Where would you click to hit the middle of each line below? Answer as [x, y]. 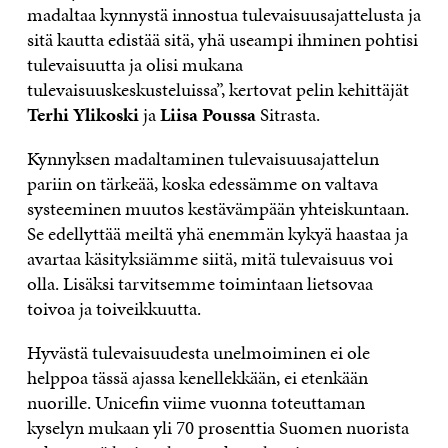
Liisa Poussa [207, 114]
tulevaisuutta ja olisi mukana [134, 64]
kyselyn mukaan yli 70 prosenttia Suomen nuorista [217, 427]
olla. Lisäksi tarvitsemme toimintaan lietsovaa [199, 283]
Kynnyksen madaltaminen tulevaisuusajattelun [202, 158]
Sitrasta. [291, 114]
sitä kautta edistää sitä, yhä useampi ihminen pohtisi [222, 39]
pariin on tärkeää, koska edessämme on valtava [202, 183]
